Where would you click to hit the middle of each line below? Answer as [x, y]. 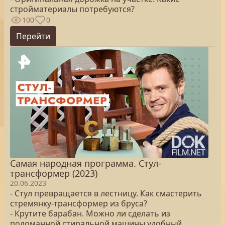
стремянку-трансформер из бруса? [79, 203]
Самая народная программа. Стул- [86, 163]
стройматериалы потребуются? [72, 9]
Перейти [33, 36]
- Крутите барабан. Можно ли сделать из [90, 213]
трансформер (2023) [54, 173]
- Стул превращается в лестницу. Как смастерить [106, 193]
